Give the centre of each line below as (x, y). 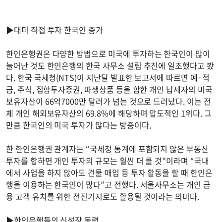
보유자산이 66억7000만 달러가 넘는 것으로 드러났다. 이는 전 (109, 101)
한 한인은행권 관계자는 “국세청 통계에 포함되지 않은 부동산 (107, 148)
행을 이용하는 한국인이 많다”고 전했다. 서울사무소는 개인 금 (108, 184)
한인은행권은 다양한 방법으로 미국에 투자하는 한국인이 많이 (108, 53)
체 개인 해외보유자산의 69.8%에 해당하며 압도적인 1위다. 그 (109, 113)
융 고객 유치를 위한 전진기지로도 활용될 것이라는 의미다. (105, 196)
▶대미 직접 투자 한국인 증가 (55, 29)
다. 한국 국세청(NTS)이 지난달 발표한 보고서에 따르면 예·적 (108, 77)
